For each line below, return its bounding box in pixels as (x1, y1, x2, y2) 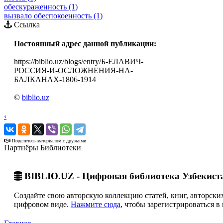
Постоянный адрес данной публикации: (14, 39, 156, 48)
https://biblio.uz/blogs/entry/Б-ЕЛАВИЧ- (14, 57, 143, 66)
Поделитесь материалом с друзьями (10, 138, 86, 144)
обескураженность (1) (4, 2, 78, 11)
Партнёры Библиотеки (4, 143, 81, 152)
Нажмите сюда (71, 200, 120, 209)
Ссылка (12, 20, 40, 29)
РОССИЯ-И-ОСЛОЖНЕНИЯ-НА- (14, 66, 133, 75)
